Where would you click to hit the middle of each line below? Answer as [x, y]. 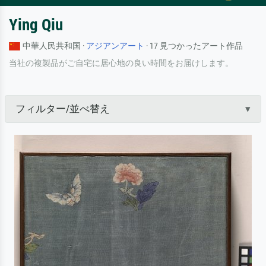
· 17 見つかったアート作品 [194, 46]
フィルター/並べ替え [62, 108]
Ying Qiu [36, 25]
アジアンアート [115, 46]
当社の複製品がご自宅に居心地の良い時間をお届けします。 [121, 63]
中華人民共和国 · [55, 46]
